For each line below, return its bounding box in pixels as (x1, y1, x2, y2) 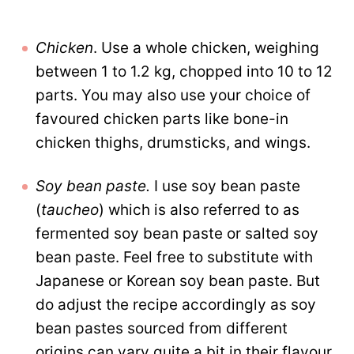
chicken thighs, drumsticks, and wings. (36, 134, 311, 153)
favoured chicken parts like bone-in (36, 110, 288, 129)
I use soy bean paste (150, 177, 300, 196)
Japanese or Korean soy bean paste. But (36, 272, 320, 291)
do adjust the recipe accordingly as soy (36, 296, 316, 314)
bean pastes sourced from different (36, 319, 288, 338)
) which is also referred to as (99, 201, 299, 220)
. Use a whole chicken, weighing (93, 39, 319, 58)
